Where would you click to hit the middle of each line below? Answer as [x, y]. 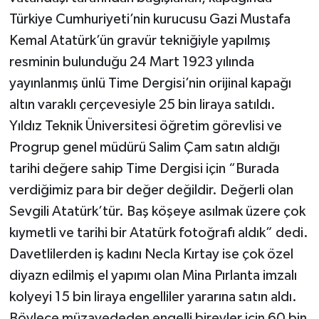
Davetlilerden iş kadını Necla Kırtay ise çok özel [151, 255]
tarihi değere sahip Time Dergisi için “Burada [144, 169]
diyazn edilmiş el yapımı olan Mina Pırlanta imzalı [153, 276]
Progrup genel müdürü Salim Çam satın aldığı [144, 148]
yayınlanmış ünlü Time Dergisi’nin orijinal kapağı [150, 84]
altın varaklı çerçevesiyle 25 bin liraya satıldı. [142, 105]
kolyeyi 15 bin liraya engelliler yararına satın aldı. [153, 297]
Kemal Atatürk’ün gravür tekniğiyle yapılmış [140, 41]
